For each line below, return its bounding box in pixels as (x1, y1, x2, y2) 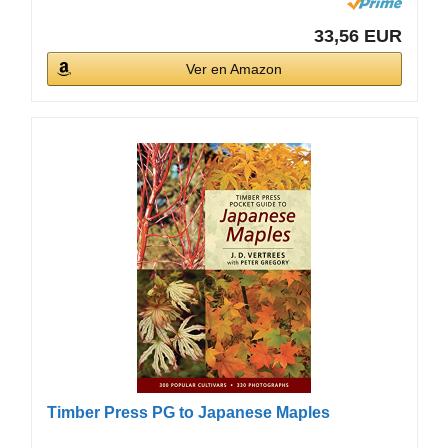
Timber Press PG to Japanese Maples (46, 403, 330, 421)
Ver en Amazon (186, 60, 283, 77)
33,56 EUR (314, 25, 402, 46)
